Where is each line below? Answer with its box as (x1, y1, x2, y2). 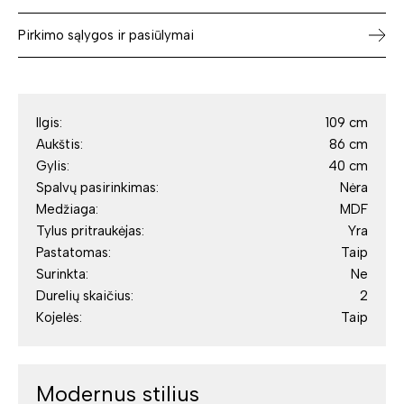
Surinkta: (36, 266, 88, 283)
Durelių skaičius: (36, 288, 133, 305)
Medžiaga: (36, 201, 98, 218)
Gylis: (36, 158, 69, 175)
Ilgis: (36, 115, 62, 132)
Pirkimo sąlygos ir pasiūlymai (18, 27, 194, 44)
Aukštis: (36, 136, 83, 153)
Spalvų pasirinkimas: (36, 179, 159, 197)
